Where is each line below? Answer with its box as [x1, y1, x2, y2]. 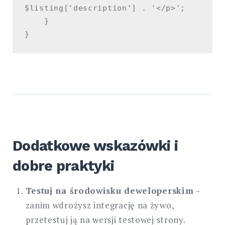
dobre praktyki [13, 157, 115, 175]
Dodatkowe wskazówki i [13, 137, 178, 155]
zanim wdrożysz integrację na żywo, [25, 199, 174, 211]
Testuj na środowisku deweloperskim [25, 184, 194, 196]
